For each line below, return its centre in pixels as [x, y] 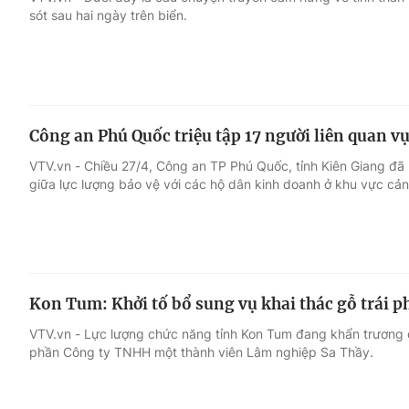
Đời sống [286, 89]
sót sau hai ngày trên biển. [108, 15]
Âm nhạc [62, 158]
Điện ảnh [62, 123]
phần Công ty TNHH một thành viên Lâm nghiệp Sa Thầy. [201, 352]
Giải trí [53, 89]
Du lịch [278, 123]
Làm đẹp [286, 158]
